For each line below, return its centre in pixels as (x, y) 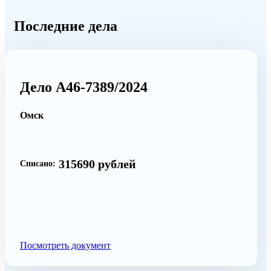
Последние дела (66, 26)
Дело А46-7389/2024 (84, 87)
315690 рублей (97, 164)
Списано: (38, 164)
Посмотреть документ (65, 245)
